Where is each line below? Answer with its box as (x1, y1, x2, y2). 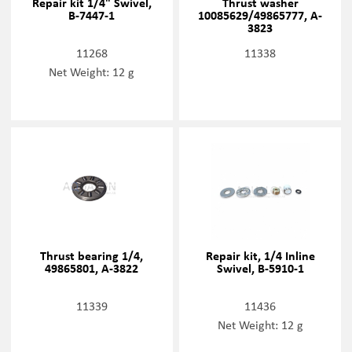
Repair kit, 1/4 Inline (205, 246, 315, 264)
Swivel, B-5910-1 (216, 258, 304, 277)
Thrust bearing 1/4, (40, 246, 144, 264)
